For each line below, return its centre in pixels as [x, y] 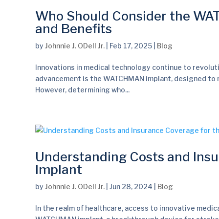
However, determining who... [82, 90]
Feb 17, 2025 [131, 46]
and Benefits [74, 29]
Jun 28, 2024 [131, 186]
